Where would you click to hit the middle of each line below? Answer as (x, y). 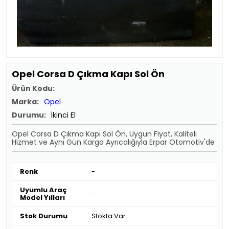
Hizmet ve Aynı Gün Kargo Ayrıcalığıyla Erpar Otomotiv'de (113, 142)
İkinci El (63, 115)
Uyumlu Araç (43, 190)
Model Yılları (42, 198)
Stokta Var (109, 216)
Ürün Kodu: (33, 88)
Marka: (25, 102)
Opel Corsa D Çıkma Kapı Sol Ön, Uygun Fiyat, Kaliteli (104, 134)
